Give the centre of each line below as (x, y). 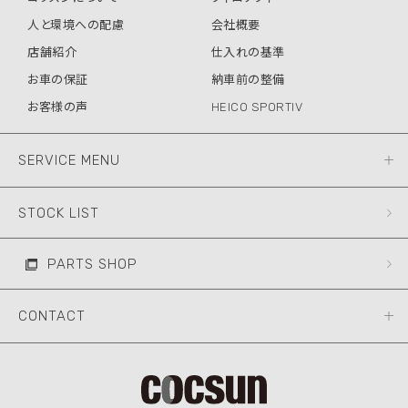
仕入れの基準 (248, 52)
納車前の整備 (248, 79)
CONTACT (52, 316)
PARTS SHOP (92, 264)
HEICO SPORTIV (256, 107)
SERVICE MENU (69, 160)
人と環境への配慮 (76, 25)
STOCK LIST (59, 213)
